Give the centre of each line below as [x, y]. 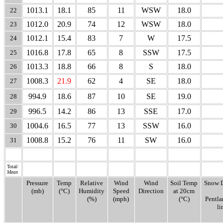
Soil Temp [184, 183]
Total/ [13, 167]
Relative [92, 183]
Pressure [38, 183]
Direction [151, 191]
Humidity [92, 191]
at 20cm [184, 191]
